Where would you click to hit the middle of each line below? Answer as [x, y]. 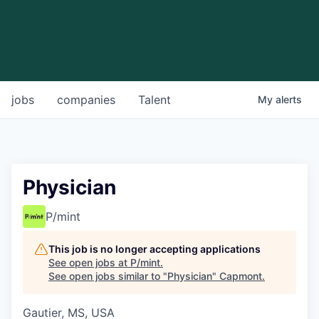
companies [86, 100]
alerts [289, 100]
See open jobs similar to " [108, 276]
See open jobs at [89, 263]
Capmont [241, 276]
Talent [155, 100]
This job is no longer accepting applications [155, 249]
